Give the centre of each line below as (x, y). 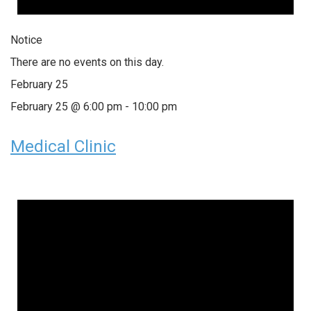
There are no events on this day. (87, 62)
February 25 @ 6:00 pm (66, 107)
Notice (26, 40)
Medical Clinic (63, 147)
